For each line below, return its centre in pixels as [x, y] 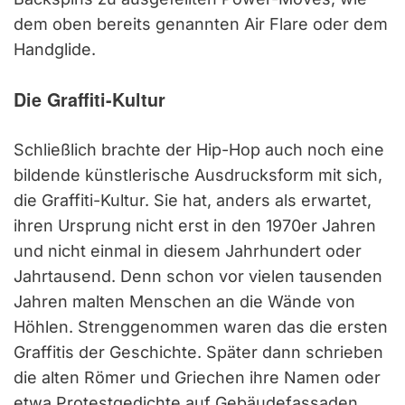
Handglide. [55, 49]
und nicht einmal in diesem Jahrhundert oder [188, 250]
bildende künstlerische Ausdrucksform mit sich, [198, 174]
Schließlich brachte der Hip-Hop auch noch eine [199, 149]
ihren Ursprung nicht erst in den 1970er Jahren [195, 225]
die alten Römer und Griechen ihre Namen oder [197, 377]
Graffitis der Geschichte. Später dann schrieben [198, 352]
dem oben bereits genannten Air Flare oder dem [201, 24]
